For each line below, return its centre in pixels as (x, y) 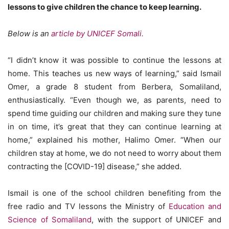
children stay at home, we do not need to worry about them (114, 153)
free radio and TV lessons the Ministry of (88, 206)
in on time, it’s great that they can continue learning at (114, 126)
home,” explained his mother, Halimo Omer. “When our (114, 140)
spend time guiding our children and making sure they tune (114, 113)
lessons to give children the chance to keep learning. (105, 7)
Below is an (29, 33)
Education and (195, 206)
